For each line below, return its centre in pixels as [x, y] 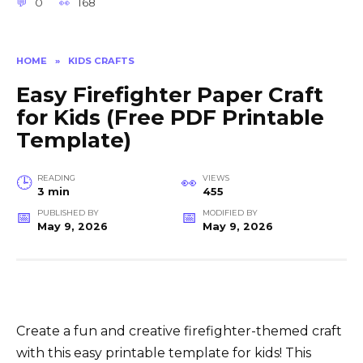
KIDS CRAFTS [101, 60]
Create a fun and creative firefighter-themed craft [179, 331]
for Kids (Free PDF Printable [170, 118]
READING [56, 178]
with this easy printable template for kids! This [164, 353]
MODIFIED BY [230, 213]
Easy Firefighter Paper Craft [170, 95]
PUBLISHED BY [68, 213]
